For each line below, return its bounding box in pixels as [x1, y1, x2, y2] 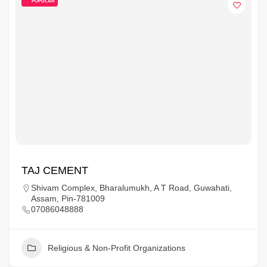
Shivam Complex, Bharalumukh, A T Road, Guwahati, [31, 183, 232, 193]
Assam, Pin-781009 [31, 194, 105, 203]
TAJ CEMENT [21, 164, 88, 176]
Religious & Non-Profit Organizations [48, 243, 185, 253]
